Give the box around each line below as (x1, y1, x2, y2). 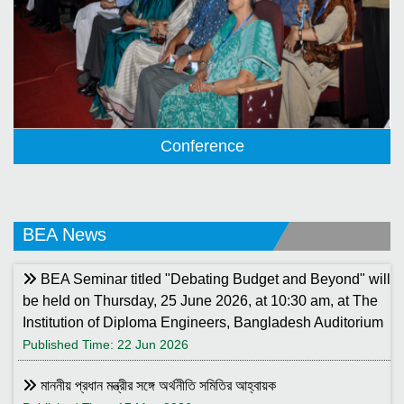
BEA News (23, 225, 106, 247)
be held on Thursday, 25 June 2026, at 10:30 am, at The (23, 293, 378, 309)
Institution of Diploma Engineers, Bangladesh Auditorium (23, 315, 383, 331)
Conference (160, 137, 244, 156)
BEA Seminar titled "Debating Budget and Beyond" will (37, 271, 390, 288)
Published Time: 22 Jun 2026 (23, 337, 188, 353)
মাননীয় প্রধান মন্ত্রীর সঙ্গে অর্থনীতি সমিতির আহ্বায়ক (37, 378, 276, 394)
